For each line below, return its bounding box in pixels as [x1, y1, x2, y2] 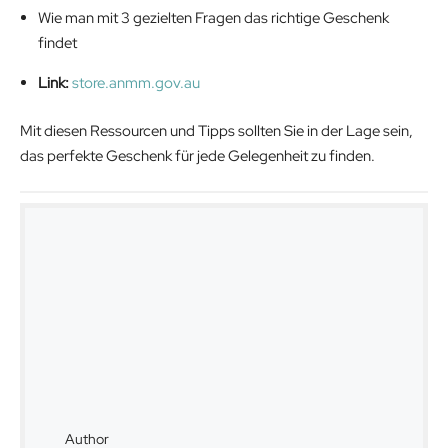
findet [38, 33, 77, 54]
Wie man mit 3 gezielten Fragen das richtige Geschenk [38, 8, 389, 29]
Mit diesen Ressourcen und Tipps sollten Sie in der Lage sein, [20, 120, 413, 141]
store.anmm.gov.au [72, 73, 200, 94]
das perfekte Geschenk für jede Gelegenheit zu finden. [20, 145, 375, 166]
